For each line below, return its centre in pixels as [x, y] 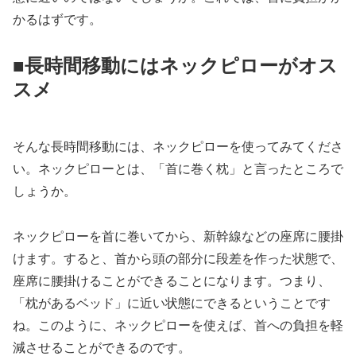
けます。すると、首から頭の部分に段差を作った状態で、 [178, 258]
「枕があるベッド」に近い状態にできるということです [172, 303]
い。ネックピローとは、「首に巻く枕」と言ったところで [178, 168]
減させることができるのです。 [102, 347]
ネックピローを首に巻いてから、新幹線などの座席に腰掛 [178, 236]
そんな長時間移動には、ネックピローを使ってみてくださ [178, 146]
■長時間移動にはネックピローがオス [175, 65]
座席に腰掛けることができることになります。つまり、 [172, 281]
